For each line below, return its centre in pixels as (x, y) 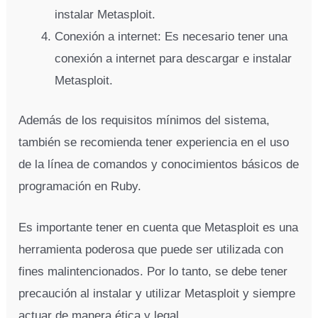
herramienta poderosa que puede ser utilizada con (151, 250)
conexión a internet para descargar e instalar (174, 58)
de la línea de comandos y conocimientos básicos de (159, 165)
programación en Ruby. (80, 187)
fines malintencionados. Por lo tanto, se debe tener (153, 272)
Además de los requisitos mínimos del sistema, (144, 121)
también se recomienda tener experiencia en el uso (154, 143)
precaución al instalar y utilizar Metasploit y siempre (157, 294)
